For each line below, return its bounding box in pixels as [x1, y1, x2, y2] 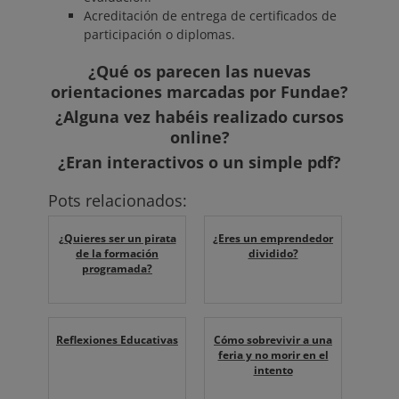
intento [253, 362, 293, 379]
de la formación [76, 246, 159, 262]
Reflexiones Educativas [56, 332, 178, 348]
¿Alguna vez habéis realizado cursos [55, 106, 344, 128]
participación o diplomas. [84, 26, 235, 44]
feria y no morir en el [217, 347, 329, 363]
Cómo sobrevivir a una [214, 332, 332, 348]
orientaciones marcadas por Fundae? [51, 81, 348, 103]
